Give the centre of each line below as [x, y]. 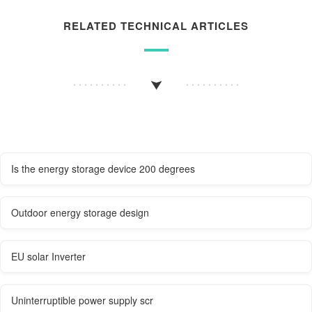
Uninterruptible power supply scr [82, 301]
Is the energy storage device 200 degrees [103, 169]
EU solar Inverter [48, 257]
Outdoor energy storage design [80, 213]
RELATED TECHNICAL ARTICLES [156, 25]
